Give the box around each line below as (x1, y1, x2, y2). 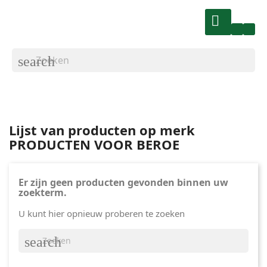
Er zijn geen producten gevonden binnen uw (18, 176, 228, 189)
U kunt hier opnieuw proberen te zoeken (18, 207, 185, 219)
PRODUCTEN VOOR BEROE (9, 135, 179, 153)
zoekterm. (18, 186, 67, 199)
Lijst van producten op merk (9, 121, 195, 139)
